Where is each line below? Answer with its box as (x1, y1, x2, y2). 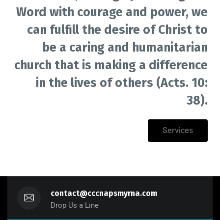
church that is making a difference (14, 58, 208, 73)
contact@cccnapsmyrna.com (51, 189, 157, 198)
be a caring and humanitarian (42, 40, 208, 55)
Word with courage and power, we (16, 5, 208, 20)
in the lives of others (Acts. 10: (36, 76, 208, 91)
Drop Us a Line (51, 201, 99, 210)
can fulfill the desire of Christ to (27, 23, 208, 38)
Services (163, 126, 193, 136)
